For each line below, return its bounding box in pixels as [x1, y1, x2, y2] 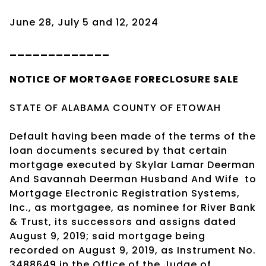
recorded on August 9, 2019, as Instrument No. [9, 243, 256, 257]
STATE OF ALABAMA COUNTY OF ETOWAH [9, 100, 221, 115]
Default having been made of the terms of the [9, 129, 256, 143]
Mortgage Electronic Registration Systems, [9, 186, 240, 200]
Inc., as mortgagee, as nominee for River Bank [9, 200, 256, 214]
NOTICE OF [9, 72, 69, 86]
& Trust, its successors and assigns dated [9, 214, 236, 229]
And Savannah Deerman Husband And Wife [9, 172, 239, 186]
